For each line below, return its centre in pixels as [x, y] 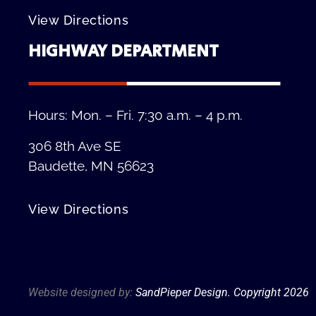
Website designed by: [82, 293]
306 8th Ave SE [75, 146]
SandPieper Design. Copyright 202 [219, 293]
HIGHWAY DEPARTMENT [123, 51]
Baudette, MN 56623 [91, 166]
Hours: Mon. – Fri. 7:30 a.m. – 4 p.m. [135, 115]
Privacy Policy [275, 276]
